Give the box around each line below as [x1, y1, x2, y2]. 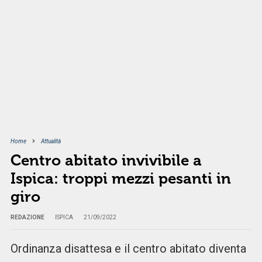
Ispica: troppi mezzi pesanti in [10, 170, 231, 188]
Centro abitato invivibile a [10, 151, 202, 170]
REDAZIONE [10, 214, 44, 221]
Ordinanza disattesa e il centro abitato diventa [10, 242, 246, 256]
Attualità [40, 138, 61, 145]
